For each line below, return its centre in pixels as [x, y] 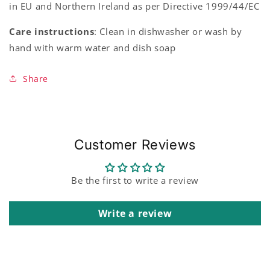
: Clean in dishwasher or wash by [168, 31]
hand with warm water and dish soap [93, 47]
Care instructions [52, 31]
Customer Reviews [135, 144]
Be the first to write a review [135, 180]
